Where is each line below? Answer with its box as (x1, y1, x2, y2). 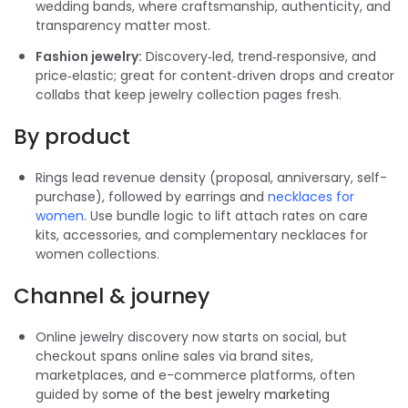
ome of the (108, 384, 185, 403)
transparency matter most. (36, 15, 210, 35)
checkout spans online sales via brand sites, (36, 346, 313, 365)
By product (14, 121, 130, 151)
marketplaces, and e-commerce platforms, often (36, 365, 355, 384)
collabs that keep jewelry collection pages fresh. (36, 85, 342, 104)
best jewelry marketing (185, 384, 330, 403)
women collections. (36, 244, 159, 263)
